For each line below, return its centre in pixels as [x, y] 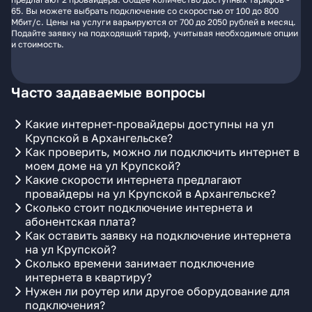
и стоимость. [38, 44]
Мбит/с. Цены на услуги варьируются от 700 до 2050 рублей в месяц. [154, 22]
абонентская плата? [80, 221]
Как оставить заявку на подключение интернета [158, 235]
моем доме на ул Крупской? [103, 166]
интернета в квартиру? [88, 277]
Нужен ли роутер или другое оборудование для [157, 291]
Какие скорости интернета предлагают [133, 180]
